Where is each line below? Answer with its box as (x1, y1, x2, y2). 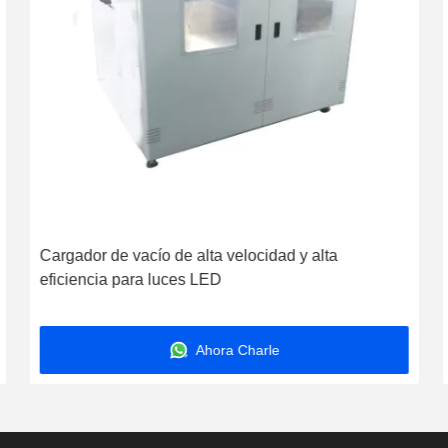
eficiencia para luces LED (39, 271, 222, 288)
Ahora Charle (192, 342, 280, 358)
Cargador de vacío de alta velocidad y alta (39, 247, 338, 264)
